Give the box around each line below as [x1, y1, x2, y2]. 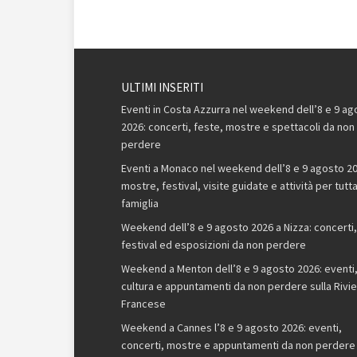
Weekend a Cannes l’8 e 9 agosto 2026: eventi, [121, 320, 342, 335]
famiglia [121, 196, 159, 211]
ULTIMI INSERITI [121, 80, 203, 96]
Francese [121, 296, 166, 312]
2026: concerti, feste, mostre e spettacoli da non [121, 120, 355, 135]
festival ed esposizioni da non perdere [121, 237, 306, 253]
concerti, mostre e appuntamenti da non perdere [121, 338, 355, 353]
